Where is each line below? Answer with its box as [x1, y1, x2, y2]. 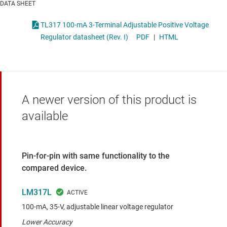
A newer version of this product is [22, 93, 197, 107]
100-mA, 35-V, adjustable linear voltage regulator [22, 203, 173, 211]
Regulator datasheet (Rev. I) [41, 33, 128, 42]
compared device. [22, 163, 87, 173]
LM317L [22, 187, 52, 198]
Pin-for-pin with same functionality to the [22, 151, 170, 161]
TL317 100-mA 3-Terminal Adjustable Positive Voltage [41, 21, 184, 29]
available [22, 109, 68, 124]
